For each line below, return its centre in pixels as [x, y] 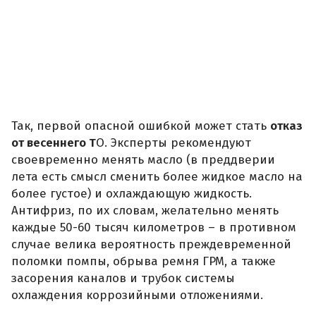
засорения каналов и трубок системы [123, 279]
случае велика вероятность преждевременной [151, 245]
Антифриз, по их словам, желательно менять [145, 211]
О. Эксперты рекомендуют [174, 143]
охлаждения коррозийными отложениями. [137, 296]
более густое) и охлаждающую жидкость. [132, 194]
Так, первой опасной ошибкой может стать [141, 126]
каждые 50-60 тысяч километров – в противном [154, 228]
